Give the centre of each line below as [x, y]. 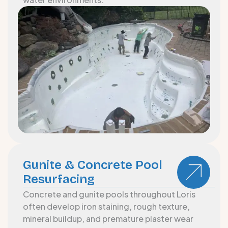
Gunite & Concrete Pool [93, 165]
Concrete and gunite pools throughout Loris [109, 194]
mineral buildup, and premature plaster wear [108, 218]
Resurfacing [59, 179]
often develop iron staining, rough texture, [106, 206]
